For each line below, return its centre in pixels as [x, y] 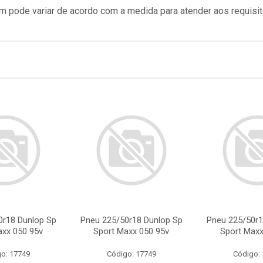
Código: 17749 [131, 254]
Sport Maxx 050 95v [131, 231]
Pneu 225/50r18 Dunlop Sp [131, 220]
